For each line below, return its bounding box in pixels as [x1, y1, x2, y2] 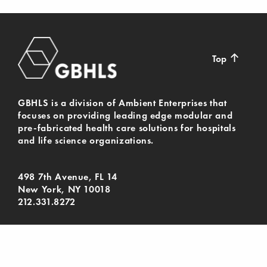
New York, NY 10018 [18, 182, 111, 195]
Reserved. [18, 244, 57, 256]
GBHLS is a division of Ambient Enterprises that [18, 96, 227, 109]
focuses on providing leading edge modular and [18, 108, 233, 122]
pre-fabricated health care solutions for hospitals [18, 121, 236, 134]
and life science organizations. [18, 133, 154, 147]
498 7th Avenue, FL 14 [18, 170, 117, 183]
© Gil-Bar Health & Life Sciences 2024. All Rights [18, 231, 210, 244]
